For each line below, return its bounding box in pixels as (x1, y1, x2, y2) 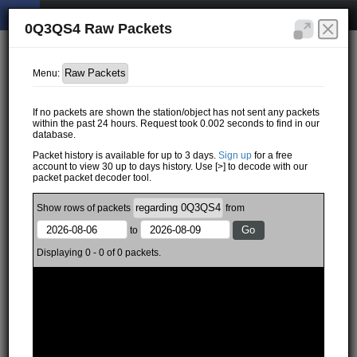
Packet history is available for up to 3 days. (33, 149, 219, 161)
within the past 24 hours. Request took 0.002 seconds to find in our (33, 117, 320, 129)
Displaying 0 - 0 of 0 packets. (37, 246, 162, 258)
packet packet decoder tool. (33, 171, 152, 183)
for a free (252, 149, 293, 161)
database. (33, 128, 76, 140)
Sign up (218, 149, 253, 161)
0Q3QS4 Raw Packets (25, 21, 173, 37)
